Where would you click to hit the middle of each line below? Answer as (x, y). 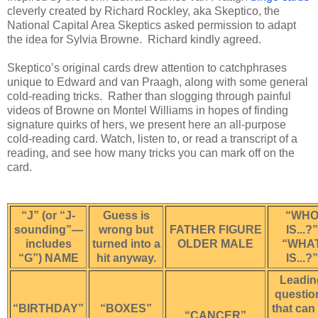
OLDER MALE (215, 243)
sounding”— (48, 229)
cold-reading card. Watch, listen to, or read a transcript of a (152, 138)
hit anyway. (126, 258)
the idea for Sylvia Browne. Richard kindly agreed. (134, 39)
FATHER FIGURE (215, 229)
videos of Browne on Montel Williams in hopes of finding (148, 110)
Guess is (126, 215)
